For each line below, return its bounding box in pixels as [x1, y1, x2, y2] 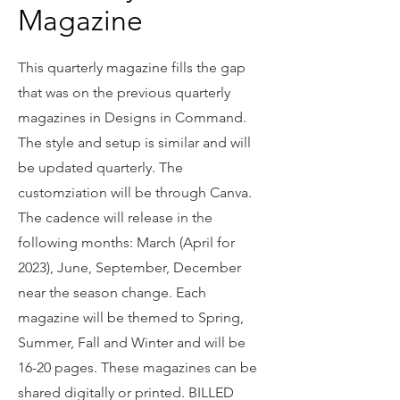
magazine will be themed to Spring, [18, 308, 244, 326]
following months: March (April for [18, 233, 235, 251]
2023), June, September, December [18, 258, 241, 276]
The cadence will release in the [18, 208, 212, 226]
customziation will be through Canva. [18, 183, 252, 201]
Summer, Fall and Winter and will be [18, 333, 246, 351]
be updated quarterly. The [18, 158, 183, 176]
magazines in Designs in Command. [18, 108, 246, 126]
